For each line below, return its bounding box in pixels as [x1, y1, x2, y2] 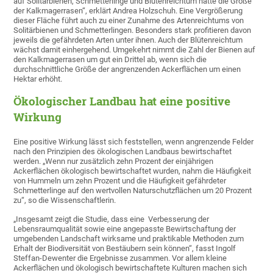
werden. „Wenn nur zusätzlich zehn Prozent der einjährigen [13, 157, 214, 166]
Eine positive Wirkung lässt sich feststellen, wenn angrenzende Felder [13, 137, 254, 147]
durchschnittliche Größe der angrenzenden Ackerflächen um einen [13, 65, 241, 74]
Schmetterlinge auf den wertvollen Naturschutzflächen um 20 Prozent [13, 186, 252, 196]
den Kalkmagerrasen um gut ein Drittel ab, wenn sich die [13, 55, 207, 65]
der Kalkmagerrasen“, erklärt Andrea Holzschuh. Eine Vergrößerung [13, 6, 243, 16]
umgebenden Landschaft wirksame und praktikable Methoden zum [13, 234, 244, 244]
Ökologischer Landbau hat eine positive [13, 94, 231, 109]
